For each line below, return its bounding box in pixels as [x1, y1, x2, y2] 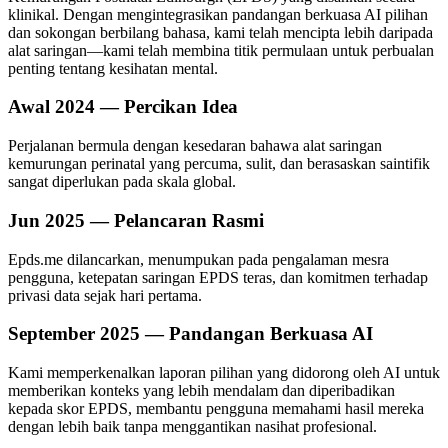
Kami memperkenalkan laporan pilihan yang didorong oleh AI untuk [8, 363, 440, 381]
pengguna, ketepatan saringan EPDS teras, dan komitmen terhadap [8, 268, 428, 286]
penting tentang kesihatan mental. [8, 59, 218, 77]
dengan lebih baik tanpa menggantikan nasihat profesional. [8, 417, 377, 435]
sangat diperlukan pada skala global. [8, 173, 236, 191]
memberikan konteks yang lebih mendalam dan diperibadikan [8, 381, 395, 399]
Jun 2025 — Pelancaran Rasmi [8, 209, 264, 231]
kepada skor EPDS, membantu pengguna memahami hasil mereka [8, 399, 424, 417]
